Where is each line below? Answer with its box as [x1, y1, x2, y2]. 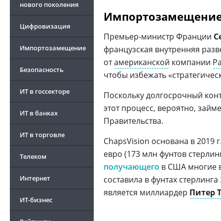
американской [114, 57, 170, 68]
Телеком [20, 152, 46, 161]
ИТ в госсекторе [20, 87, 70, 96]
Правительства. [104, 115, 163, 126]
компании [170, 57, 213, 68]
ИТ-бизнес [20, 195, 52, 204]
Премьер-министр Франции [104, 31, 214, 42]
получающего [104, 161, 159, 172]
